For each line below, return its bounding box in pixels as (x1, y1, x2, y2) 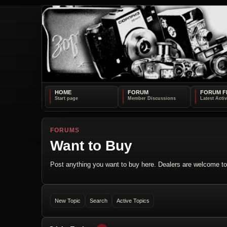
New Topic (55, 197, 81, 204)
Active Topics (117, 197, 149, 204)
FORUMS (50, 126, 80, 134)
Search (90, 197, 107, 204)
